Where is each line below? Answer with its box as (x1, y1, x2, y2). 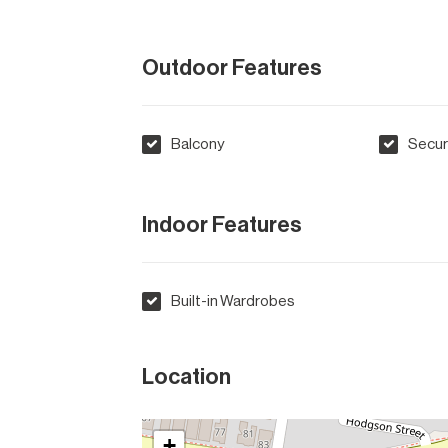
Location (142, 365, 231, 388)
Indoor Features (142, 213, 302, 236)
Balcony (171, 137, 224, 152)
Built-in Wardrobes (171, 293, 295, 309)
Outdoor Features (142, 57, 322, 79)
